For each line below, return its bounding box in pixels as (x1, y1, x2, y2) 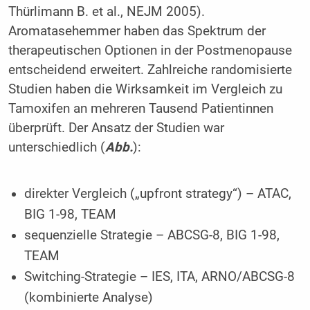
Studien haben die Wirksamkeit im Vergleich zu (8, 82, 282, 98)
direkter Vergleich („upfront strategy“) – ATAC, (24, 185, 292, 201)
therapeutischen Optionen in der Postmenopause (8, 43, 292, 59)
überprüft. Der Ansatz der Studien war (8, 120, 224, 136)
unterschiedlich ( (8, 140, 105, 156)
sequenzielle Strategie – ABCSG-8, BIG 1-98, (24, 227, 280, 243)
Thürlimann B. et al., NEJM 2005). (8, 4, 205, 20)
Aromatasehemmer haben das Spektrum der (8, 24, 266, 39)
